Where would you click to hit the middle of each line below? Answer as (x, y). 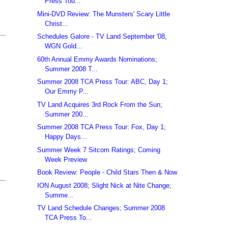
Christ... (57, 23)
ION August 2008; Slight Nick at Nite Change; (105, 185)
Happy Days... (66, 137)
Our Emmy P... (67, 92)
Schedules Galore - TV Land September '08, (102, 37)
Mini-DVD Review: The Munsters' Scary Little (104, 14)
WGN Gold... (64, 46)
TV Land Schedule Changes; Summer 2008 (101, 208)
